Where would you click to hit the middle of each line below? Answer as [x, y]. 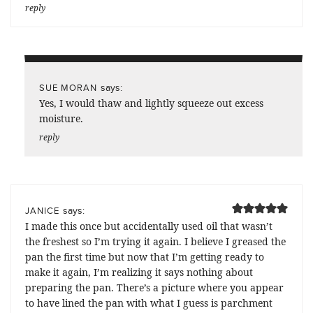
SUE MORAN [68, 87]
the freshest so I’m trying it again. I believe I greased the [155, 241]
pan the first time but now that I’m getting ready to [145, 256]
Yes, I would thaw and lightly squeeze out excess [151, 103]
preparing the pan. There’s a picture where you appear [154, 287]
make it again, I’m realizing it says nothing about [139, 272]
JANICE [42, 210]
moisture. [61, 118]
